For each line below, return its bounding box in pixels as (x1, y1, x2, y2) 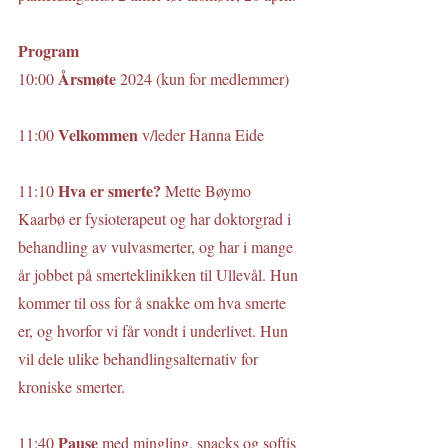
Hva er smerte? (58, 179, 165, 202)
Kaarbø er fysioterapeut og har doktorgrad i (18, 208, 295, 229)
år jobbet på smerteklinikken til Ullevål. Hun (18, 264, 302, 285)
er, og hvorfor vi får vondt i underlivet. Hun (18, 320, 292, 341)
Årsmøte (58, 67, 120, 90)
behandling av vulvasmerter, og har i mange (18, 236, 297, 257)
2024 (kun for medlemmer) (120, 68, 289, 89)
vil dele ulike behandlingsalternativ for (18, 348, 262, 369)
